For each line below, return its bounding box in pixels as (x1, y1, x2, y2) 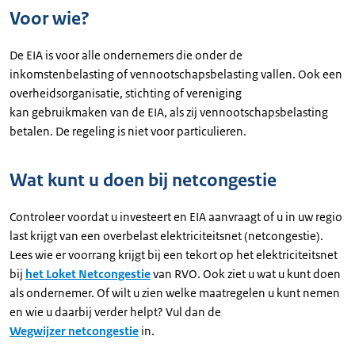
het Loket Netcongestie (25, 266, 151, 281)
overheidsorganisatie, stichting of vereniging (10, 86, 242, 101)
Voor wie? (10, 7, 90, 30)
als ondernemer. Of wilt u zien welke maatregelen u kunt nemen (10, 285, 340, 300)
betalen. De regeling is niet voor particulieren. (10, 124, 246, 139)
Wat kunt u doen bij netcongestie (10, 169, 277, 192)
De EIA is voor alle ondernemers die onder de (10, 48, 242, 63)
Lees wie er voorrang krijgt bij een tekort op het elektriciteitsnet (10, 247, 338, 262)
